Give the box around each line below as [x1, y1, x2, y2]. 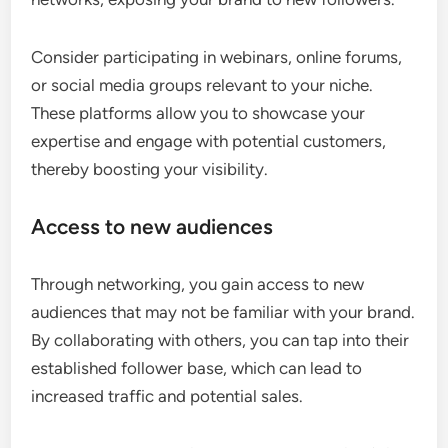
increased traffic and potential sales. [31, 386, 304, 407]
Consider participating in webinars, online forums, [31, 47, 403, 68]
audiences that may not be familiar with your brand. [31, 302, 416, 323]
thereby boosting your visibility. [31, 159, 269, 180]
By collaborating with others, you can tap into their [31, 330, 410, 351]
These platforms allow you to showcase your [31, 103, 366, 124]
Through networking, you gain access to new [31, 274, 365, 295]
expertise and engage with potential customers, [31, 131, 387, 152]
